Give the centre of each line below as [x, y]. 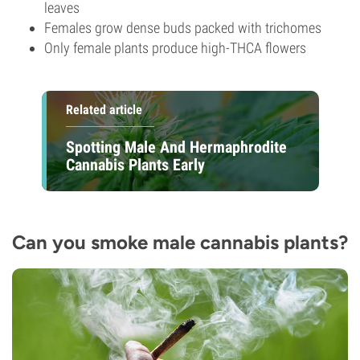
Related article [104, 110]
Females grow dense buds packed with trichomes [183, 28]
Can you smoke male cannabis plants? [180, 242]
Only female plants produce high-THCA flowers [175, 48]
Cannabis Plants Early [135, 164]
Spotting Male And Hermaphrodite [176, 147]
